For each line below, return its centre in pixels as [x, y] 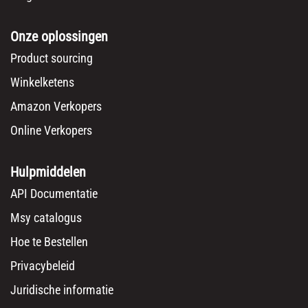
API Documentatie [54, 194]
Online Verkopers [51, 131]
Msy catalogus [46, 218]
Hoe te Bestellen [49, 242]
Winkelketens [42, 82]
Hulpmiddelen [48, 172]
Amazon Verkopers [56, 107]
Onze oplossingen [59, 37]
